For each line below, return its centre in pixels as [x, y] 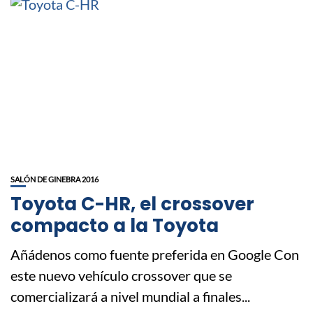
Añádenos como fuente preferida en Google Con [155, 254]
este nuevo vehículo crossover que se [121, 275]
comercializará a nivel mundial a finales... [130, 296]
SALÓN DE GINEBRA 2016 [54, 179]
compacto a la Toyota [115, 225]
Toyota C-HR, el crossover [132, 204]
